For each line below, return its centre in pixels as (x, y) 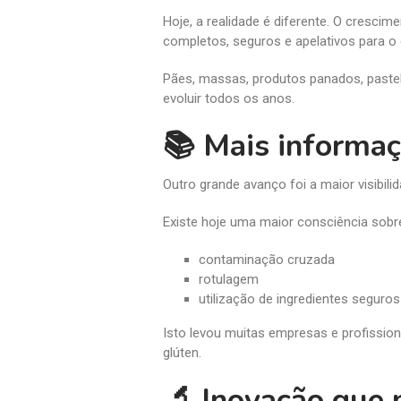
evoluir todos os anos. (229, 98)
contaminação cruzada (267, 259)
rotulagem (229, 279)
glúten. (182, 352)
